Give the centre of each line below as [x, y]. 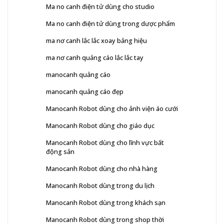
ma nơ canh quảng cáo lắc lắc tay [95, 57]
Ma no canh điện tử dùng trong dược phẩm [110, 23]
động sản [60, 151]
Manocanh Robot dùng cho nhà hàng [102, 168]
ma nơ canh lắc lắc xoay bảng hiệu [96, 40]
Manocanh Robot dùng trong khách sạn [106, 202]
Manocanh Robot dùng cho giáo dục [100, 125]
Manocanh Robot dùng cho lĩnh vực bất [105, 142]
